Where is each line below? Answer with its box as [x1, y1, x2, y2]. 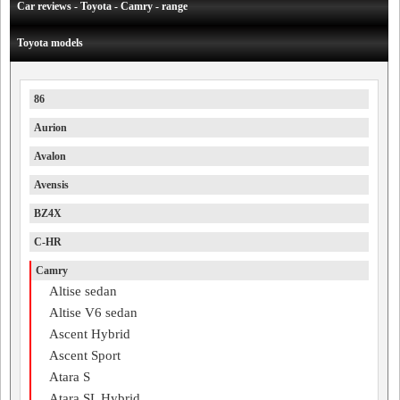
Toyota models [17, 37, 83, 49]
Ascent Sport [49, 348, 121, 362]
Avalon [34, 150, 66, 162]
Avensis [34, 179, 69, 191]
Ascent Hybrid [49, 327, 130, 341]
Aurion [34, 121, 67, 134]
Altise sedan [49, 284, 117, 298]
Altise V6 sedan [49, 305, 137, 320]
